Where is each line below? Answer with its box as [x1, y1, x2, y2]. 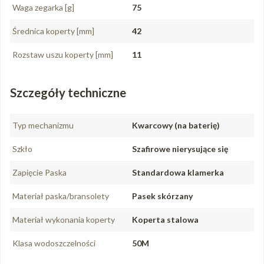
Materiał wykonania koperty [12, 214, 115, 225]
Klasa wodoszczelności [12, 238, 95, 249]
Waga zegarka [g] [12, 2, 74, 13]
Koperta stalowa [132, 214, 199, 225]
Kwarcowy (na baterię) [132, 120, 220, 131]
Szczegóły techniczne [10, 85, 126, 100]
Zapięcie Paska [12, 167, 67, 178]
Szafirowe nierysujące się [132, 144, 228, 154]
